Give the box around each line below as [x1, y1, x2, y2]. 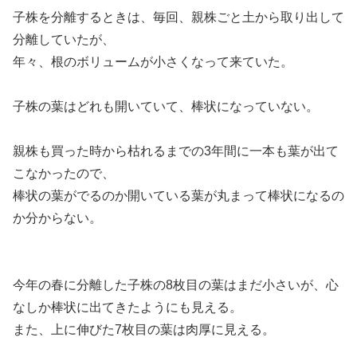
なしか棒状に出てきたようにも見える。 [13, 300, 242, 314]
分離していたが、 [13, 32, 115, 46]
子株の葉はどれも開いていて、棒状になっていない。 [13, 99, 319, 113]
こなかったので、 [13, 166, 115, 180]
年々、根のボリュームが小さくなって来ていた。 [13, 54, 293, 69]
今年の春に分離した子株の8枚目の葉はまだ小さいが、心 [13, 277, 339, 292]
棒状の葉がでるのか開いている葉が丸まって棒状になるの [13, 188, 344, 202]
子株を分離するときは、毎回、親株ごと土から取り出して [13, 10, 344, 24]
